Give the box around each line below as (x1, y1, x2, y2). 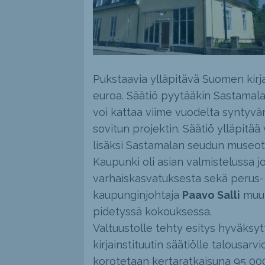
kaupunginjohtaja (92, 189, 182, 202)
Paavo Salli (182, 189, 240, 202)
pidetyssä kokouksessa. (92, 205, 212, 218)
